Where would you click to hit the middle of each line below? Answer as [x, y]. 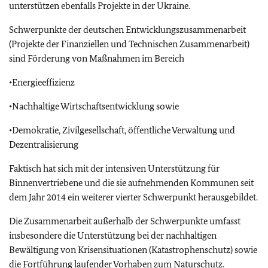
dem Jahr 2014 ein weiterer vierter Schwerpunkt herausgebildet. [133, 197]
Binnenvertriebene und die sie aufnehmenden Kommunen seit [131, 183]
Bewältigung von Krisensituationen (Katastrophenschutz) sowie [133, 250]
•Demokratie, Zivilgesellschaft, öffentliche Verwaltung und [122, 130]
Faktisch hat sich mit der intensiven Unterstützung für [114, 169]
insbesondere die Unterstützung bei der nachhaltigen [113, 236]
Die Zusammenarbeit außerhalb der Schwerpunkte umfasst [125, 221]
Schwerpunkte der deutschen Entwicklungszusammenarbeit [127, 30]
